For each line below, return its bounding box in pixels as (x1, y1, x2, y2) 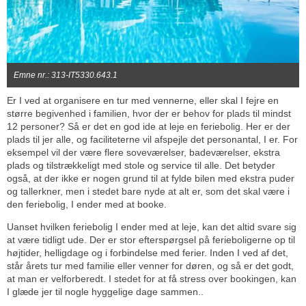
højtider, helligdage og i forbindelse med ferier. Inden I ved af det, (7, 247, 288, 258)
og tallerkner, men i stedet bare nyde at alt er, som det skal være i (7, 186, 290, 197)
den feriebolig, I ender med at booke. (7, 199, 167, 210)
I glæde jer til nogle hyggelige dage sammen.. (7, 286, 204, 297)
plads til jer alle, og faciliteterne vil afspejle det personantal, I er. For (7, 134, 298, 145)
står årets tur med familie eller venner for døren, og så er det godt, (7, 260, 294, 271)
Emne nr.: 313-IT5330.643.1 (14, 70, 117, 80)
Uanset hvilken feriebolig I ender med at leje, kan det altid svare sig (7, 221, 296, 232)
